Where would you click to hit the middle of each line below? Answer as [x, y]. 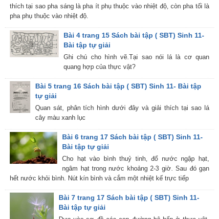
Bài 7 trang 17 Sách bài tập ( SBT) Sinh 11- [129, 197]
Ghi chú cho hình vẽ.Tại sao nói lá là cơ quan [136, 57]
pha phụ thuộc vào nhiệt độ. [49, 16]
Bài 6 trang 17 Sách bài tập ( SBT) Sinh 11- [133, 137]
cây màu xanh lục [60, 118]
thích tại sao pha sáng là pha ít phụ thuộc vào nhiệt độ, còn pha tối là [109, 6]
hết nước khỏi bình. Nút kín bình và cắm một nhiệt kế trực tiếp [99, 178]
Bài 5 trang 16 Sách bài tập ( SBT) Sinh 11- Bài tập [118, 86]
